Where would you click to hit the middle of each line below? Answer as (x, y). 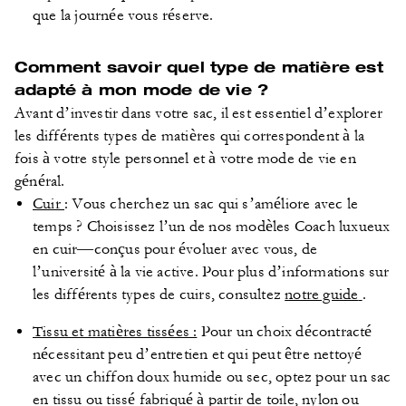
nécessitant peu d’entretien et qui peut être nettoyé (198, 354)
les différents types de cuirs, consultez (159, 294)
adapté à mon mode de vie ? (142, 89)
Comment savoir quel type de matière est (199, 66)
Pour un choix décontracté (285, 331)
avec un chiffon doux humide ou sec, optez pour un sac (212, 377)
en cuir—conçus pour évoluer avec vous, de (175, 249)
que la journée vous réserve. (123, 15)
